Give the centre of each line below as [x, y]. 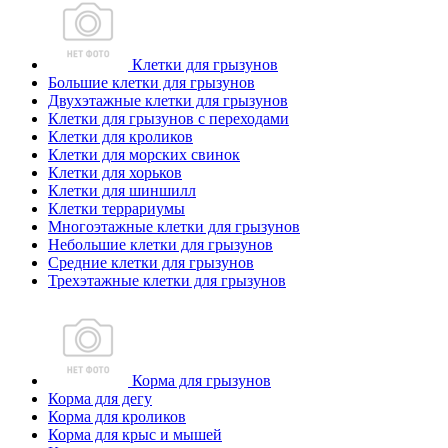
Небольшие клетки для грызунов [160, 244]
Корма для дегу [100, 398]
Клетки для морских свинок [144, 154]
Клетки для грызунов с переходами [168, 118]
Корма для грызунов [199, 380]
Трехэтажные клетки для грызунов [167, 280]
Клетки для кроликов [120, 136]
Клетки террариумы [116, 208]
